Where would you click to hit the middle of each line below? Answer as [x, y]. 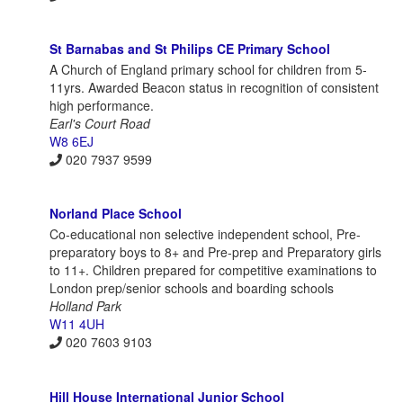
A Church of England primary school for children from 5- [208, 69]
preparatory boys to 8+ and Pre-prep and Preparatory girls [215, 252]
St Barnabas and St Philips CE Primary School [190, 48]
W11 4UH [77, 324]
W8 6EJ [72, 141]
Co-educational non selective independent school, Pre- [205, 234]
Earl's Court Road [100, 123]
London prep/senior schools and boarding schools [192, 288]
